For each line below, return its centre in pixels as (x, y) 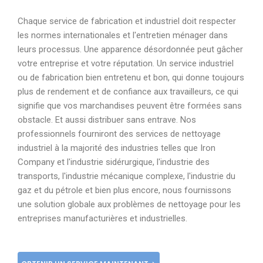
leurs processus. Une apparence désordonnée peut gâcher (130, 50)
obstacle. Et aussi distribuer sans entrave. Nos (107, 120)
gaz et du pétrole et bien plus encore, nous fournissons (124, 190)
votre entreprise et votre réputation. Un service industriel (126, 64)
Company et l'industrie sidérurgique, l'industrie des (114, 162)
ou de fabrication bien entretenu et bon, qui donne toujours (131, 78)
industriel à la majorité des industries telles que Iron (117, 148)
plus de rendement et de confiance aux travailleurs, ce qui (128, 92)
